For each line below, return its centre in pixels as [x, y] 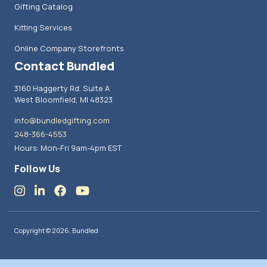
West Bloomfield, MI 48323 [63, 99]
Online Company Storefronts [69, 48]
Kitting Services [43, 27]
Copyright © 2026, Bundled [56, 230]
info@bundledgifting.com [62, 120]
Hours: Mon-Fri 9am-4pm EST [68, 148]
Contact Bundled [64, 66]
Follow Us [37, 168]
